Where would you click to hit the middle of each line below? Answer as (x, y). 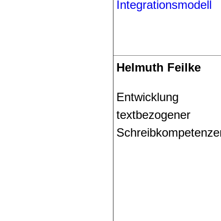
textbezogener (153, 114)
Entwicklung (147, 97)
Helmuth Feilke (159, 67)
